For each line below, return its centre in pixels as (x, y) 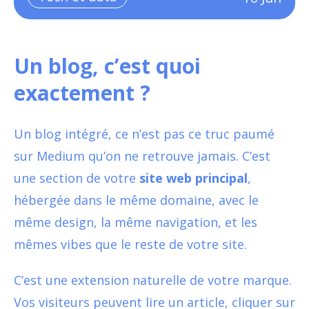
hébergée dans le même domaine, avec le (136, 200)
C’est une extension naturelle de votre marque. (153, 280)
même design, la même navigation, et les (136, 222)
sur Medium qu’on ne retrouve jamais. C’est (142, 156)
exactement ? (82, 92)
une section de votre (77, 178)
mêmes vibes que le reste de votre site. (130, 244)
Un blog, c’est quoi (107, 66)
